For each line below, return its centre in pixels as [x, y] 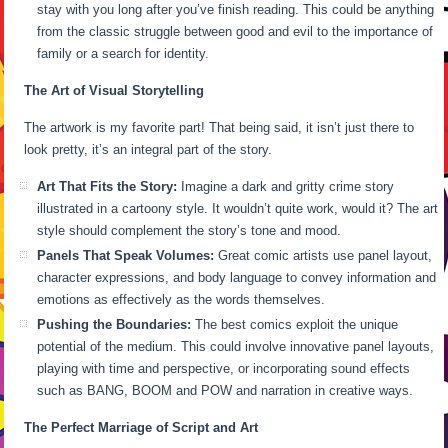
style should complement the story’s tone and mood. [189, 230]
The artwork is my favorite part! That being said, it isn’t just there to [219, 127]
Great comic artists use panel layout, [323, 255]
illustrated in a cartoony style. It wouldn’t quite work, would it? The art [238, 208]
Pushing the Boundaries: [114, 324]
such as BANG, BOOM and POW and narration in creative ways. [225, 390]
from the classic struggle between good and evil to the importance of [235, 31]
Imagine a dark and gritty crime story [286, 186]
